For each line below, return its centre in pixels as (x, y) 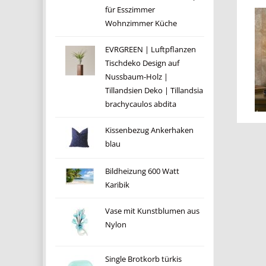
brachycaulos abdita (140, 104)
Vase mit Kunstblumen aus (152, 211)
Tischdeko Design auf (142, 63)
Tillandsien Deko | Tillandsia (154, 91)
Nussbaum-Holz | (136, 77)
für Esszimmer (130, 10)
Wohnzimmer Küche (141, 23)
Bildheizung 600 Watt (142, 171)
